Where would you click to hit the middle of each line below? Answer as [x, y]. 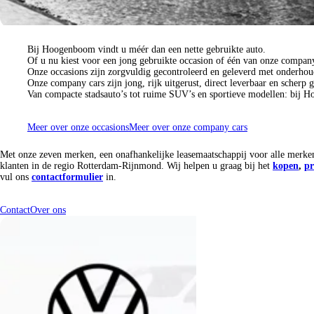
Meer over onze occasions [78, 127]
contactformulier [67, 177]
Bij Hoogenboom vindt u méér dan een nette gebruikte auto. [146, 49]
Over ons [48, 210]
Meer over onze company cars [188, 127]
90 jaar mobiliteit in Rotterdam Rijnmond [155, 35]
